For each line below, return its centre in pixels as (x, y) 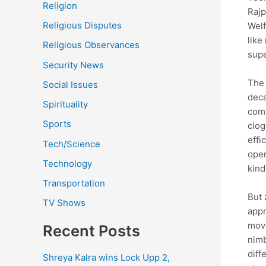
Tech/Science (72, 144)
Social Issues (70, 84)
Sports (57, 124)
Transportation (74, 183)
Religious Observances (91, 45)
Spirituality (65, 104)
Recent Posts (91, 231)
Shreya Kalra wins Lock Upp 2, (106, 257)
